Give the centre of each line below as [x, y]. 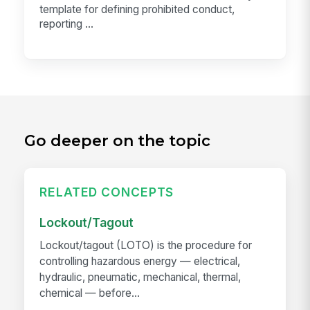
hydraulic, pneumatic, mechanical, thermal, [140, 277]
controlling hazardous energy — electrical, [140, 262]
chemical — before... [90, 293]
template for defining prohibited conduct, [137, 10]
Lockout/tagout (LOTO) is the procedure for [146, 246]
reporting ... [67, 24]
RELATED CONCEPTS [107, 192]
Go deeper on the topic [118, 140]
